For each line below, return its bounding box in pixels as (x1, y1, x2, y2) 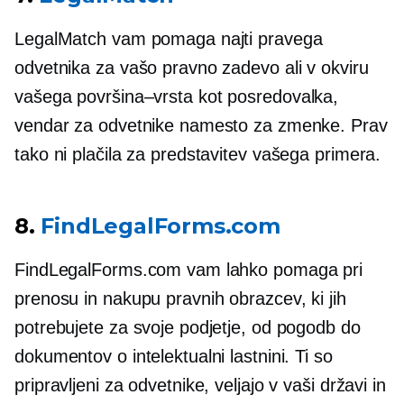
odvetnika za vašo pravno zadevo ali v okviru (14, 57, 369, 78)
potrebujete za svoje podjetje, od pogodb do (14, 317, 361, 337)
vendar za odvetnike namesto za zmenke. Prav (14, 115, 388, 135)
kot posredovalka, (192, 86, 339, 106)
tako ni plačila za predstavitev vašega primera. (14, 143, 381, 164)
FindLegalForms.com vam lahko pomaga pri (14, 259, 363, 280)
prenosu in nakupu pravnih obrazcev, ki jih (14, 288, 346, 308)
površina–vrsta (77, 86, 193, 106)
